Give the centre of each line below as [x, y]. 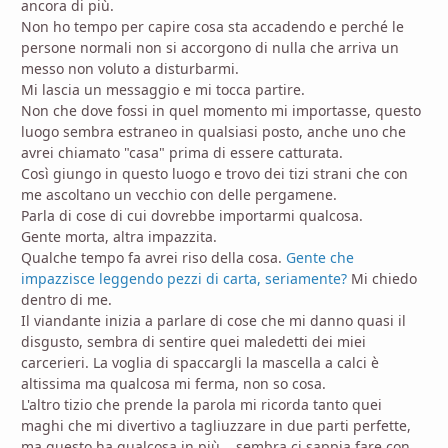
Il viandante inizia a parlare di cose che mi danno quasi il [213, 321]
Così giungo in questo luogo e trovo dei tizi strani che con [214, 174]
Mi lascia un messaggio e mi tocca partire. [163, 90]
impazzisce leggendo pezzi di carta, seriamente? [186, 279]
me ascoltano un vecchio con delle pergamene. [179, 195]
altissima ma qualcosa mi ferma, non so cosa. [173, 384]
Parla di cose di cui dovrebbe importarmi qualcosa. [192, 216]
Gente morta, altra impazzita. [119, 237]
